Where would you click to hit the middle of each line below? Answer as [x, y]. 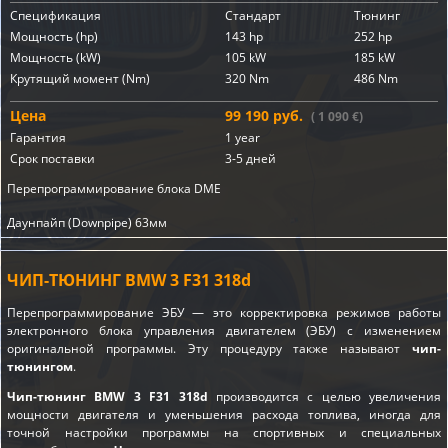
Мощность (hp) [54, 36]
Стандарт [253, 15]
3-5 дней [250, 158]
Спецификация [55, 15]
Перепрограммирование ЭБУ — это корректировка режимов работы [224, 312]
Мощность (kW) [55, 57]
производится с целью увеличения [324, 396]
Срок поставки [52, 158]
